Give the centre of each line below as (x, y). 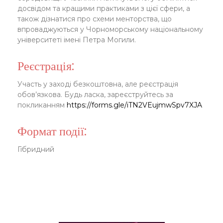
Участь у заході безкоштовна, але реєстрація (98, 84)
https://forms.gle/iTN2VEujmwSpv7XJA (134, 105)
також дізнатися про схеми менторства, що (95, 19)
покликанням (42, 105)
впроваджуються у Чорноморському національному (110, 29)
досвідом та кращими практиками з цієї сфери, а (104, 8)
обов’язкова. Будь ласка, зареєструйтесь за (95, 95)
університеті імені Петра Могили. (77, 40)
